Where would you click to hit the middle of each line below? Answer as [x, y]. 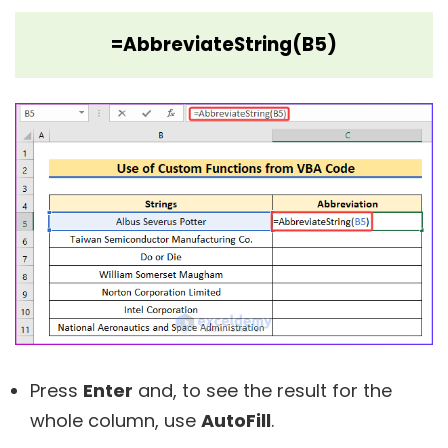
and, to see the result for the [262, 391]
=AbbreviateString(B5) [224, 45]
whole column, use [115, 421]
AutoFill [236, 421]
